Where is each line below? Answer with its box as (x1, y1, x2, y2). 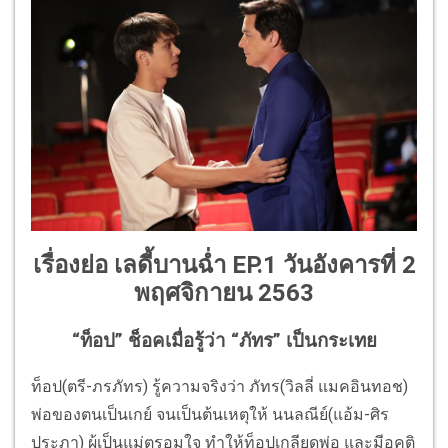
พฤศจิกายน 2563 (134, 278, 314, 307)
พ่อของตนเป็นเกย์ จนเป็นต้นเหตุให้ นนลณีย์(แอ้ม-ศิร (31, 405, 389, 425)
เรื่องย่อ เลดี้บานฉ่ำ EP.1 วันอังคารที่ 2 (32, 250, 416, 279)
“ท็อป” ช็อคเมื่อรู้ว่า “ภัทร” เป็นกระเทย (71, 329, 377, 352)
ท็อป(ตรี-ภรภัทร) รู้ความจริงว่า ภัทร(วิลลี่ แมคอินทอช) (31, 377, 408, 397)
